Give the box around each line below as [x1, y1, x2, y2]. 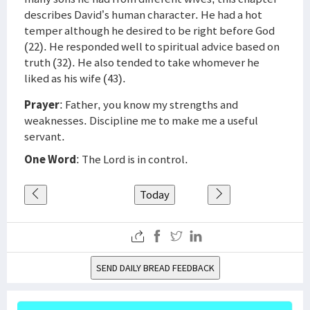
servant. [24, 129, 65, 144]
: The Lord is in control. [76, 152, 188, 167]
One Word [24, 152, 76, 167]
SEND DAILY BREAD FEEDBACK [95, 262, 215, 274]
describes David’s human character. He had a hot [24, 7, 262, 22]
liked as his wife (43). [24, 71, 126, 86]
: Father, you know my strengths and [60, 97, 238, 112]
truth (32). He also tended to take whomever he [24, 55, 259, 70]
